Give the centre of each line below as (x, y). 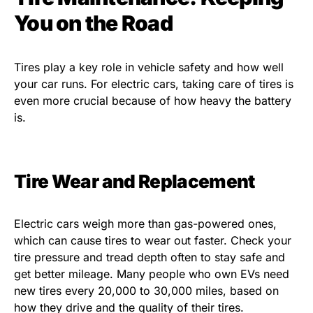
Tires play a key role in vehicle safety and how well (149, 67)
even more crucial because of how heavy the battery (153, 101)
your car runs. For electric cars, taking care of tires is (154, 84)
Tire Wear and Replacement (134, 182)
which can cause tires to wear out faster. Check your (153, 241)
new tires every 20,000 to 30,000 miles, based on (146, 291)
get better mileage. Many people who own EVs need (152, 274)
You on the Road (93, 23)
